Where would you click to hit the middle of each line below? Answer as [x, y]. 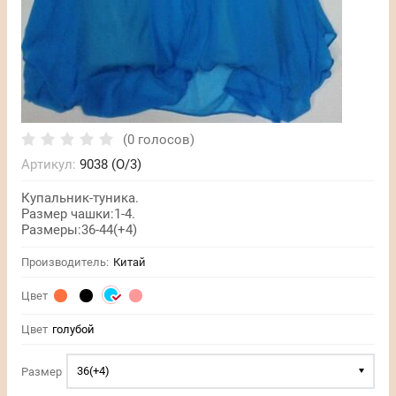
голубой [73, 329]
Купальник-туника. [80, 198]
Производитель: [65, 262]
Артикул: [49, 164]
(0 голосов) [159, 140]
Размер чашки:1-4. [78, 214]
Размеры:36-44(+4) [79, 230]
